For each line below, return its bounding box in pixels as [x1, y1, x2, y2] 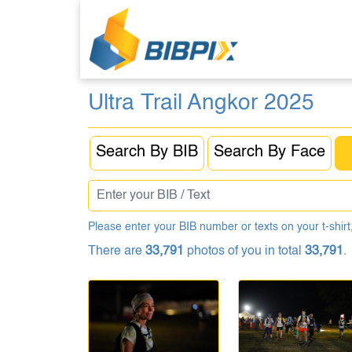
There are [88, 245, 145, 258]
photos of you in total [184, 245, 305, 258]
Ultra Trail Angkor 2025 [88, 92, 314, 114]
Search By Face [214, 145, 325, 160]
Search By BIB [96, 145, 198, 160]
